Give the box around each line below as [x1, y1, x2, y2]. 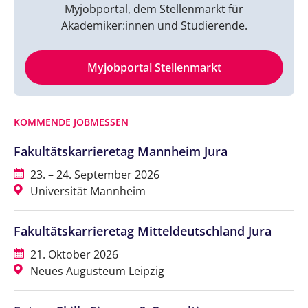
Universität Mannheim [27, 183, 146, 199]
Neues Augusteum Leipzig [27, 263, 164, 278]
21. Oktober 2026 [27, 246, 118, 262]
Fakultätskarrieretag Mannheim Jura [14, 142, 228, 159]
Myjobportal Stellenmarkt [87, 59, 221, 75]
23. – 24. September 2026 [27, 166, 159, 182]
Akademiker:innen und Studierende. [60, 17, 247, 33]
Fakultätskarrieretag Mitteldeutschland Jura [14, 222, 272, 239]
